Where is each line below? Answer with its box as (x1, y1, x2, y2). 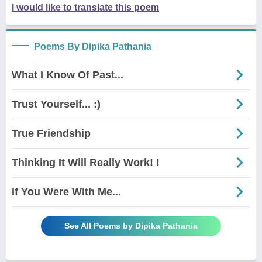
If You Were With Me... (12, 185, 121, 198)
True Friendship (12, 127, 91, 139)
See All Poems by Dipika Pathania (64, 220, 198, 230)
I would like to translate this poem (12, 2, 159, 12)
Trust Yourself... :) (12, 98, 101, 110)
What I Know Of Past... (12, 68, 123, 81)
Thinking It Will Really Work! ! (12, 156, 160, 168)
